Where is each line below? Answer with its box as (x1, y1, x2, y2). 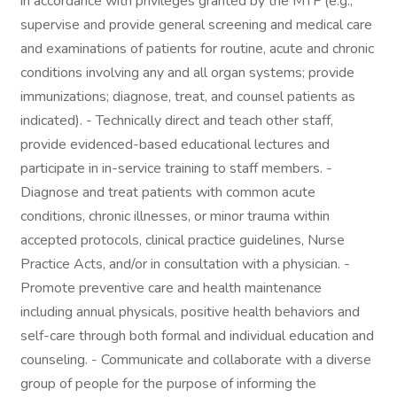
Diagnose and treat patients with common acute (20, 183, 315, 202)
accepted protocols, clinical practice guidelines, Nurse (20, 230, 345, 250)
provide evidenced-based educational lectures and (20, 135, 330, 154)
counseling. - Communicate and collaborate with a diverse (20, 350, 371, 370)
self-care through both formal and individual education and (20, 326, 374, 346)
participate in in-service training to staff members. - (20, 159, 332, 178)
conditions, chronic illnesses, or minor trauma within (20, 206, 330, 226)
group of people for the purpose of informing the (20, 374, 316, 393)
